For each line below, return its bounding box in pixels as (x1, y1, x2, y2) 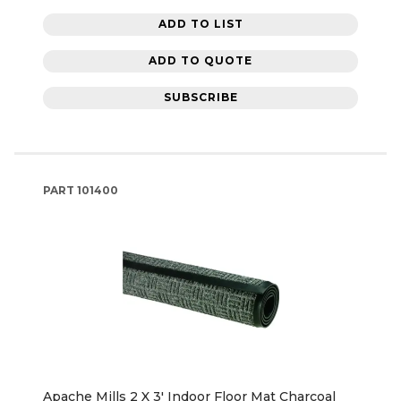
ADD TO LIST (158, 17, 243, 31)
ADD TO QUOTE (149, 54, 252, 68)
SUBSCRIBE (163, 90, 238, 105)
